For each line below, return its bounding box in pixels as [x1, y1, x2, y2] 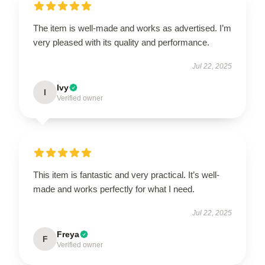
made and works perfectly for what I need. [33, 183, 197, 194]
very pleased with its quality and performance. [33, 37, 209, 47]
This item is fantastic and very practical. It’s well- [33, 169, 219, 180]
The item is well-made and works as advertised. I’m [33, 22, 231, 33]
